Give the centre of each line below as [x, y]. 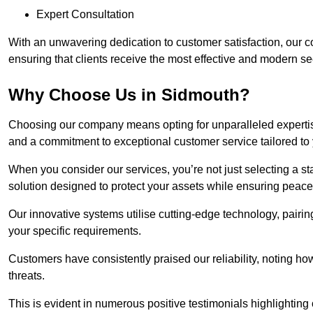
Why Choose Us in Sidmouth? [129, 95]
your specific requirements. [75, 231]
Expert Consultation [85, 15]
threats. [27, 276]
